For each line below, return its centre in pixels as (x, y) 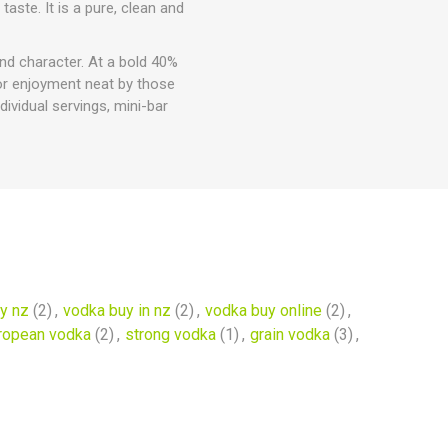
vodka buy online (263, 310)
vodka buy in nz (116, 310)
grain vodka (290, 334)
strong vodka (170, 334)
